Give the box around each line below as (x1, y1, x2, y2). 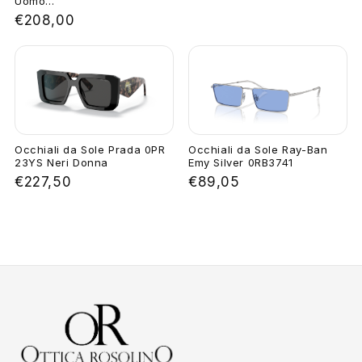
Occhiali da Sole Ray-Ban (188, 143, 328, 157)
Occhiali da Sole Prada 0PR (15, 143, 166, 157)
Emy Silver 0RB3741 (188, 156, 293, 170)
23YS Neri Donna (15, 156, 108, 170)
